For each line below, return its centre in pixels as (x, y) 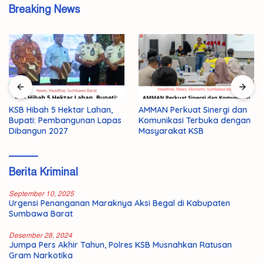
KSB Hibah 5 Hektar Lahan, (61, 110)
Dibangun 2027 (38, 131)
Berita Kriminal (43, 172)
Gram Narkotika (41, 256)
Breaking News (44, 9)
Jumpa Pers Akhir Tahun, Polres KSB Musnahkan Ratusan (120, 245)
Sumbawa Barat (41, 214)
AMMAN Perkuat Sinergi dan (193, 110)
